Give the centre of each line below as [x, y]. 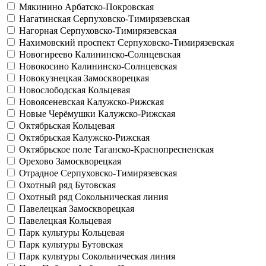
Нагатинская [46, 19]
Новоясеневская [53, 102]
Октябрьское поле [56, 149]
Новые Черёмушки [58, 114]
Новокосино [45, 66]
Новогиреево [47, 54]
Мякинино [42, 7]
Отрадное [40, 173]
